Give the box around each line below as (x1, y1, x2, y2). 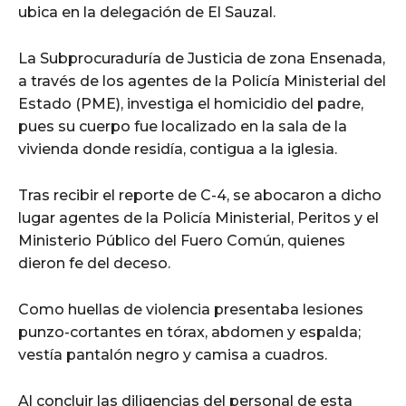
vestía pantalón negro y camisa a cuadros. (18, 345, 327, 363)
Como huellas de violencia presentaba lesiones (18, 300, 363, 318)
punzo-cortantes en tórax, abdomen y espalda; (18, 323, 361, 341)
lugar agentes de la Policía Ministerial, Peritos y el (18, 208, 379, 227)
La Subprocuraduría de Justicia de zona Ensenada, (18, 49, 385, 67)
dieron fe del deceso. (18, 254, 170, 272)
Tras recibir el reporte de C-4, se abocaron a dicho (18, 186, 382, 204)
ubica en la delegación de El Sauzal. (18, 3, 275, 21)
